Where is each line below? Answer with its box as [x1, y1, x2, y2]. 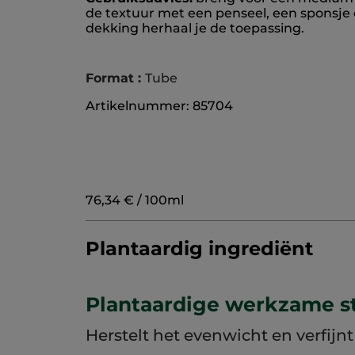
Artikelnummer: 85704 [86, 98, 233, 114]
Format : [86, 71, 145, 86]
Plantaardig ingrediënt [86, 237, 313, 261]
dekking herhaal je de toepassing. [86, 21, 304, 36]
